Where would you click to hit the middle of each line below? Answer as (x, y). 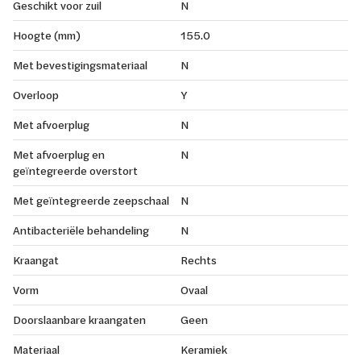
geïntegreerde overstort (75, 170)
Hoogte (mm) (47, 35)
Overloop (36, 94)
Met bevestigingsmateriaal (80, 64)
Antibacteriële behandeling (81, 230)
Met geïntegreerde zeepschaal (91, 200)
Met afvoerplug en (59, 154)
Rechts (199, 259)
